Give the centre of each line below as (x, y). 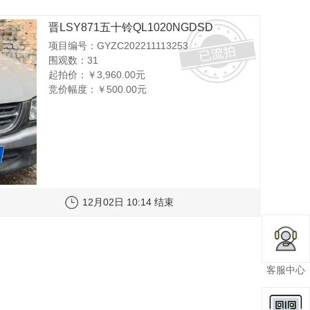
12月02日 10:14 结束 (128, 202)
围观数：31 (74, 60)
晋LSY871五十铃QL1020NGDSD (131, 28)
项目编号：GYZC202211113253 (119, 45)
